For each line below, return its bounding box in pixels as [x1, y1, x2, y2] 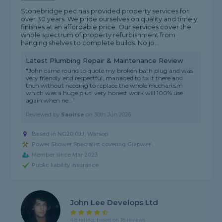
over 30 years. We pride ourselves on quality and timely [21, 15, 198, 23]
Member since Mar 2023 [32, 151, 98, 159]
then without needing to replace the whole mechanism [26, 82, 183, 90]
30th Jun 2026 [94, 111, 131, 118]
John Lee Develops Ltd [70, 197, 159, 207]
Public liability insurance [32, 162, 99, 169]
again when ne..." [26, 97, 75, 105]
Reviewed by [26, 111, 61, 118]
